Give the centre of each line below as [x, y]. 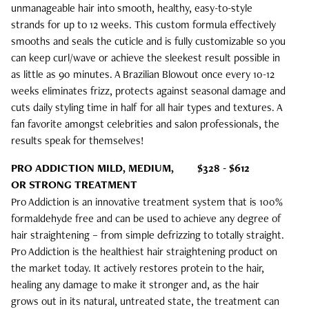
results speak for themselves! [78, 140]
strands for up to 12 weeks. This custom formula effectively [143, 24]
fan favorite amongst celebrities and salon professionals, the [145, 123]
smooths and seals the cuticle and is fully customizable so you [148, 41]
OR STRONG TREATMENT [74, 184]
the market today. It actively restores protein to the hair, [138, 268]
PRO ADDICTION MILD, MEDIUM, [92, 168]
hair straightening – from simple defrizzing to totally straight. [148, 235]
